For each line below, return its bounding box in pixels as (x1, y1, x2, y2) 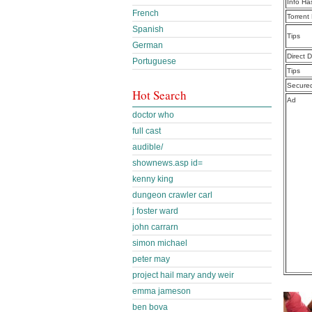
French (132, 8, 159, 18)
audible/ (132, 142, 163, 152)
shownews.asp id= (132, 158, 203, 168)
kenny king (132, 174, 173, 184)
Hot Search (132, 87, 187, 103)
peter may (132, 254, 170, 264)
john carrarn (132, 222, 178, 232)
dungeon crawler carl (132, 190, 212, 200)
